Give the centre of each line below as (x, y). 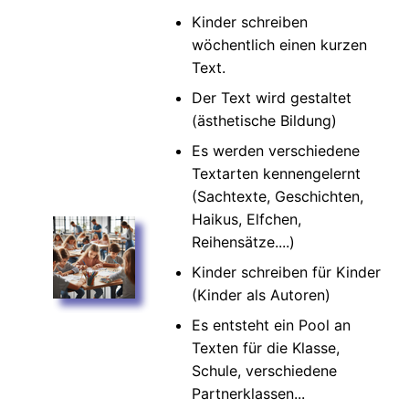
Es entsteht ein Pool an (271, 325)
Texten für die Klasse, (266, 347)
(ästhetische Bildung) (264, 120)
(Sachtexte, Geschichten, (278, 196)
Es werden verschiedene (276, 150)
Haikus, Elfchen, (246, 219)
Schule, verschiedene (264, 370)
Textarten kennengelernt (276, 173)
